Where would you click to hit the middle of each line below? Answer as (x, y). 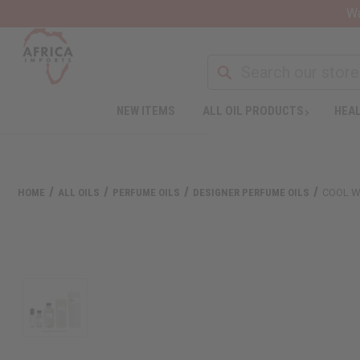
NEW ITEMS (145, 110)
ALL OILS (79, 192)
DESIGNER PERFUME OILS (252, 192)
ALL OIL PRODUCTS (253, 110)
